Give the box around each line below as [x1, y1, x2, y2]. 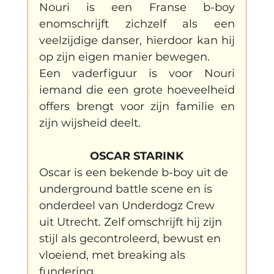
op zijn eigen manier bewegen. [39, 50, 210, 64]
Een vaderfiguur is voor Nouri [39, 66, 235, 80]
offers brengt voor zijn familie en [39, 99, 235, 113]
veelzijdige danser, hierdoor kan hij [39, 33, 235, 47]
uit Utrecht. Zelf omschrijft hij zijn [39, 215, 225, 229]
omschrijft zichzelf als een [53, 17, 235, 31]
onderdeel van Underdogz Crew [39, 198, 218, 212]
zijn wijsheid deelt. [39, 116, 141, 130]
